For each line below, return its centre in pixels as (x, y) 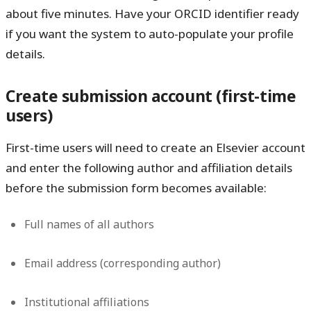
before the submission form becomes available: (136, 187)
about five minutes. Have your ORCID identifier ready (152, 14)
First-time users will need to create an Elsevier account (155, 147)
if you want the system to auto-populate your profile (150, 34)
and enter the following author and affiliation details (149, 167)
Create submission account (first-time (151, 96)
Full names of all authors (90, 224)
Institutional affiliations (87, 302)
